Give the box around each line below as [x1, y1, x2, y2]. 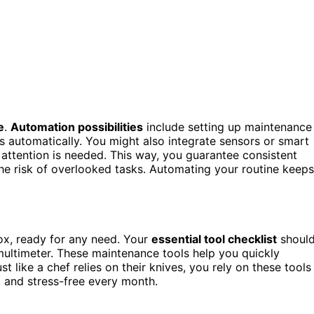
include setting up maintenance [143, 119, 312, 134]
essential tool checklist [151, 232, 277, 247]
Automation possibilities [11, 119, 143, 134]
